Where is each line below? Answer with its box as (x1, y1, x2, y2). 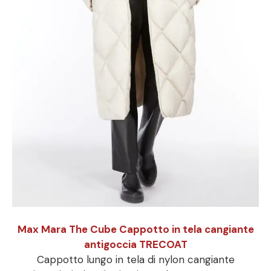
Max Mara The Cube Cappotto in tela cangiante (17, 222, 254, 236)
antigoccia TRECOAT (83, 237, 188, 251)
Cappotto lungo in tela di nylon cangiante (36, 252, 235, 266)
